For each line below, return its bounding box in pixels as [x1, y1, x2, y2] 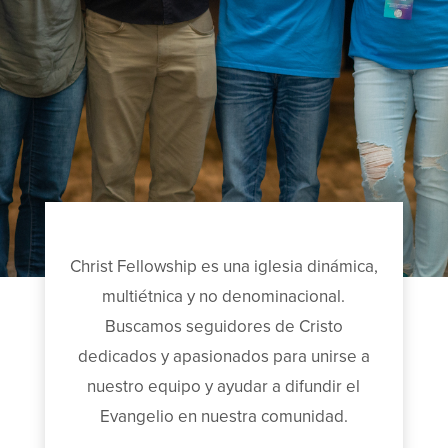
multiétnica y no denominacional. [102, 286, 346, 307]
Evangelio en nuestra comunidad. [99, 406, 348, 427]
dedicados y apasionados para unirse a [77, 346, 370, 367]
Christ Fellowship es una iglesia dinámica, [69, 256, 378, 277]
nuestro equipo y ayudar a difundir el [87, 376, 361, 397]
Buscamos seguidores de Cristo [104, 316, 343, 337]
